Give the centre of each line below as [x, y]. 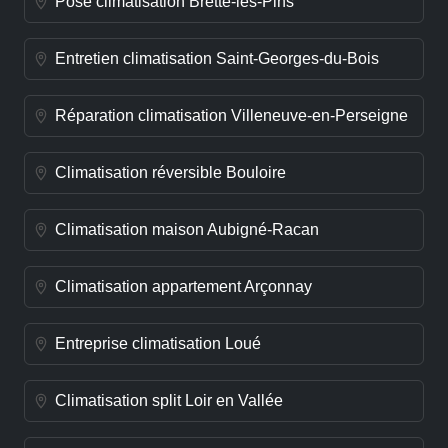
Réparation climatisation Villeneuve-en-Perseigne [231, 116]
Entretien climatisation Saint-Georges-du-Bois [217, 59]
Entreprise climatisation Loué [158, 344]
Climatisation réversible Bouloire [170, 173]
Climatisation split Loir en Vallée [169, 401]
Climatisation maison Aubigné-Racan [187, 230]
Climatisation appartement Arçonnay [183, 287]
